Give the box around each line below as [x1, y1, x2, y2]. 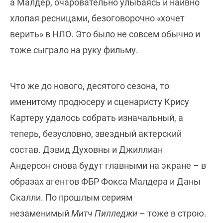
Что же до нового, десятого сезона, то [10, 81, 169, 92]
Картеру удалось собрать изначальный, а [10, 112, 183, 123]
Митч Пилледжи [71, 208, 137, 219]
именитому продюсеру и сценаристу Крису [10, 97, 189, 108]
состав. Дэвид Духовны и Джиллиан [10, 144, 163, 155]
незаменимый [10, 208, 71, 219]
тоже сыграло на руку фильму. [10, 45, 138, 56]
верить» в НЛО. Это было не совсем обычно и [10, 29, 200, 40]
